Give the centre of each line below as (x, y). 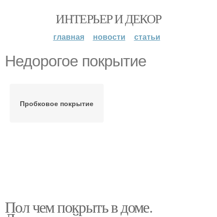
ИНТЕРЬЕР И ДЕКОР (108, 18)
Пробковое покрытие (57, 103)
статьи (147, 37)
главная (69, 37)
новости (109, 37)
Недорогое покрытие (76, 61)
